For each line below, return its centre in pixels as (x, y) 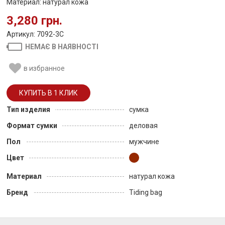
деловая (143, 125)
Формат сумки (32, 125)
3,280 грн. (34, 20)
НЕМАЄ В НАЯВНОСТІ (62, 47)
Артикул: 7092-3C (35, 34)
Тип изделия (28, 109)
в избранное (44, 68)
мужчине (144, 141)
